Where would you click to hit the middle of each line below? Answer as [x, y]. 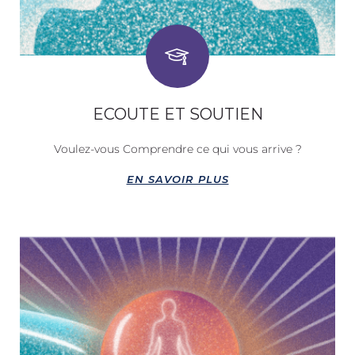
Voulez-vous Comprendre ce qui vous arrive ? [177, 149]
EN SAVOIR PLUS [177, 179]
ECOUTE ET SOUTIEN [177, 114]
